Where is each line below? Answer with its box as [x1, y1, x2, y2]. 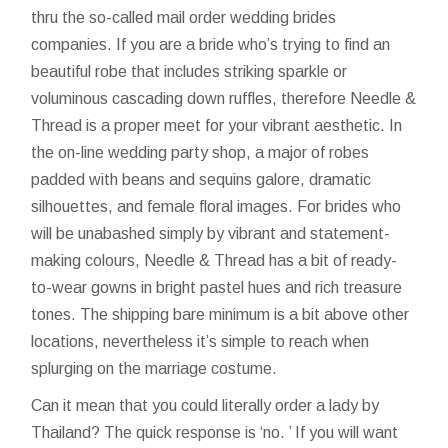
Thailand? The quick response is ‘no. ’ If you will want [31, 424, 399, 441]
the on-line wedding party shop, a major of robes [31, 144, 370, 161]
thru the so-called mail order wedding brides [31, 9, 337, 26]
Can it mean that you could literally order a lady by [31, 397, 380, 414]
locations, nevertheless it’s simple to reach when [31, 333, 370, 350]
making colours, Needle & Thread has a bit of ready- [31, 252, 398, 269]
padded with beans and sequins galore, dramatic [31, 171, 372, 188]
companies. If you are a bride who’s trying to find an [31, 36, 391, 53]
